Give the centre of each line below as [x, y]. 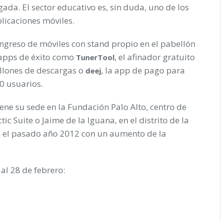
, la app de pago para [143, 70]
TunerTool [95, 57]
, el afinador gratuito [155, 57]
